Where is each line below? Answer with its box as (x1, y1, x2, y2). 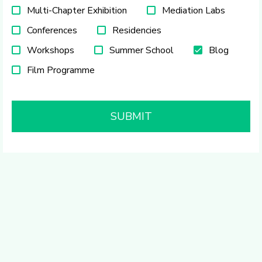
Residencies (112, 24, 161, 37)
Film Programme (27, 64, 95, 77)
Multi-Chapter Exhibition (27, 4, 127, 17)
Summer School (109, 44, 174, 57)
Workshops (27, 44, 74, 57)
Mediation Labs (162, 4, 225, 17)
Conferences (27, 24, 77, 37)
